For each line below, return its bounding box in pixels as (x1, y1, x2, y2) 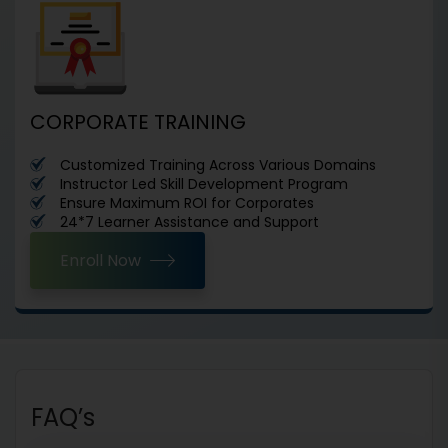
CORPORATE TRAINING (30, 108, 246, 137)
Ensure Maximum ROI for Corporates (60, 193, 314, 214)
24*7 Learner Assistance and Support (60, 212, 319, 233)
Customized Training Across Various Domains (60, 155, 376, 176)
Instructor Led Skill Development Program (60, 174, 348, 195)
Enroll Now (60, 249, 141, 273)
